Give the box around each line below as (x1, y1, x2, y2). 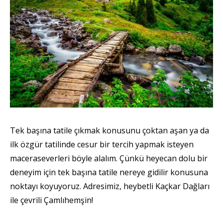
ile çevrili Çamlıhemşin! (10, 194, 93, 206)
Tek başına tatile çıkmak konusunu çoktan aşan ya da (10, 124, 209, 136)
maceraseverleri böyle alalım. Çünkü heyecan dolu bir (10, 152, 208, 164)
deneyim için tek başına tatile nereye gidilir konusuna (10, 166, 208, 178)
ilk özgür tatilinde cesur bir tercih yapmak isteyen (10, 138, 194, 150)
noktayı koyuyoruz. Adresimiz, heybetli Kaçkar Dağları (10, 180, 210, 192)
